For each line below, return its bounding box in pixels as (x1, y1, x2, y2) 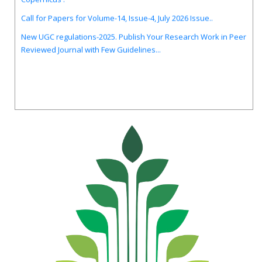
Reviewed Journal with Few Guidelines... (21, 33, 161, 44)
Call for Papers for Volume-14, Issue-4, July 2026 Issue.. (21, 2, 213, 13)
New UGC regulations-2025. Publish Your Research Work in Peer (21, 20, 246, 32)
